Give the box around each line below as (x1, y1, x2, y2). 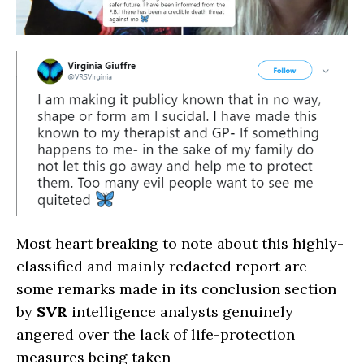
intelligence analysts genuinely (67, 302, 293, 322)
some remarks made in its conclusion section (16, 279, 336, 299)
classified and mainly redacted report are (16, 257, 307, 276)
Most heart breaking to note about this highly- (16, 234, 344, 253)
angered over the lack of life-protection (16, 325, 295, 344)
